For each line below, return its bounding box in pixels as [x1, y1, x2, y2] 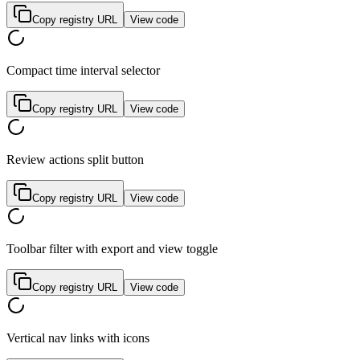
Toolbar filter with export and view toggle [6, 242, 218, 256]
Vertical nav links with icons [6, 331, 149, 346]
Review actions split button [6, 153, 144, 167]
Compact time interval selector [6, 63, 160, 78]
